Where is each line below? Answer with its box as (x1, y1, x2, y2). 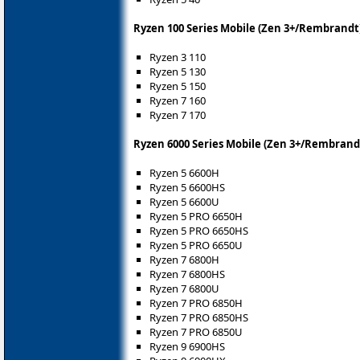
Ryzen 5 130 (149, 64, 206, 80)
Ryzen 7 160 (149, 93, 206, 108)
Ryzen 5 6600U (149, 194, 219, 210)
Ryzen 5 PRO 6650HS (149, 223, 248, 239)
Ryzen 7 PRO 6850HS (149, 310, 248, 325)
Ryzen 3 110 (149, 50, 206, 65)
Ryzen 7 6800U (149, 281, 219, 297)
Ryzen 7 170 (149, 108, 206, 123)
